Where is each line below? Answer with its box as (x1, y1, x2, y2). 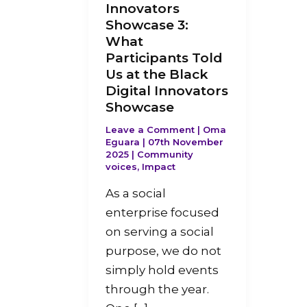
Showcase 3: (106, 16, 188, 33)
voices (106, 161, 137, 173)
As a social (106, 186, 166, 200)
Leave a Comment (106, 124, 195, 136)
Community (137, 149, 193, 160)
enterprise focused (106, 205, 219, 219)
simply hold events (106, 262, 219, 277)
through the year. (106, 282, 209, 296)
